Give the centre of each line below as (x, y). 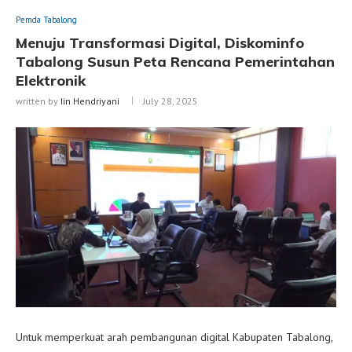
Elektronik (51, 80)
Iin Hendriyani (90, 101)
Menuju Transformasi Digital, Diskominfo (160, 42)
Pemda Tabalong (46, 19)
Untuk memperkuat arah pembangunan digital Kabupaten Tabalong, (174, 337)
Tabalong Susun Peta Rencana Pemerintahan (175, 61)
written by (38, 101)
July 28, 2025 (170, 101)
